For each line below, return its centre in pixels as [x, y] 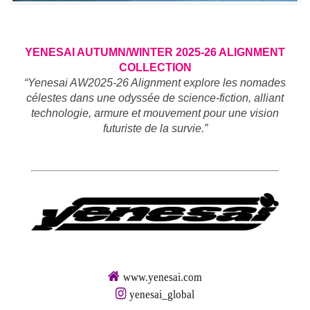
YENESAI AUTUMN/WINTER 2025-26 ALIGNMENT [155, 52]
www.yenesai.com [163, 277]
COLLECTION [155, 67]
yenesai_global [162, 294]
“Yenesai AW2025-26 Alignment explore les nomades [155, 82]
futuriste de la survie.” [155, 128]
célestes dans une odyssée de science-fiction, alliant [155, 98]
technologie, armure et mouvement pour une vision [155, 113]
